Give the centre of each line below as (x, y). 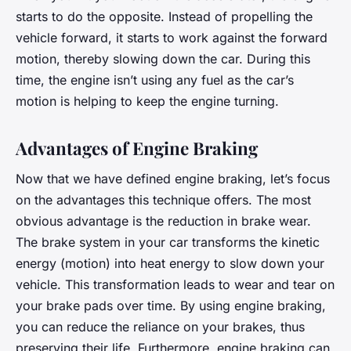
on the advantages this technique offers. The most (163, 200)
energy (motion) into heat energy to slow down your (170, 264)
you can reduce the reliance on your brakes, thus (160, 327)
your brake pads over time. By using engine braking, (171, 306)
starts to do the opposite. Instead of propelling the (164, 16)
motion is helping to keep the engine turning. (147, 101)
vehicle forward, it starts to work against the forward (172, 37)
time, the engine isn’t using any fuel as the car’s (155, 80)
